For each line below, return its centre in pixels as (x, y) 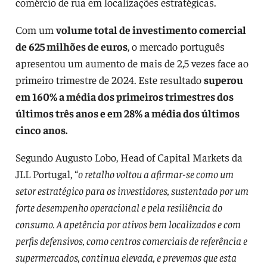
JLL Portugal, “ (46, 173)
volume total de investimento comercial (151, 29)
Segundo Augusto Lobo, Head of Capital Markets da (129, 157)
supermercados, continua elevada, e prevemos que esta (126, 257)
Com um (35, 29)
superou (223, 79)
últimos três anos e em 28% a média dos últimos (127, 113)
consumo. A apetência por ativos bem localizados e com (128, 223)
